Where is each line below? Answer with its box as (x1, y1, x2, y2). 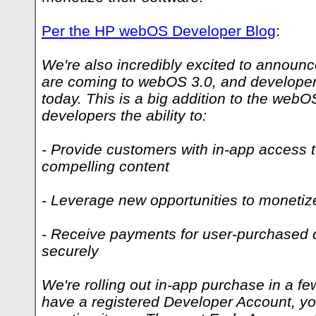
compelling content (42, 158, 169, 174)
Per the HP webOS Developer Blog (42, 23, 276, 39)
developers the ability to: (42, 107, 207, 123)
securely (42, 243, 99, 259)
